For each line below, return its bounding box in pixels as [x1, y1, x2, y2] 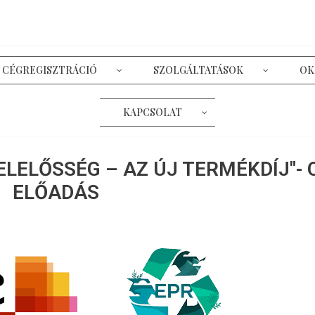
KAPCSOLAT [123, 105, 182, 120]
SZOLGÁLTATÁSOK [153, 63, 243, 77]
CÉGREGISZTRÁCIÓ [1, 63, 97, 77]
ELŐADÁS [12, 181, 99, 204]
